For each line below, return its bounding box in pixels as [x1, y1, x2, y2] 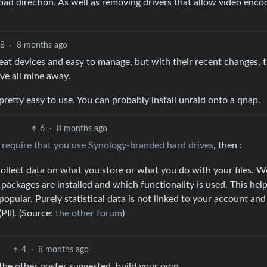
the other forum [55, 208, 122, 218]
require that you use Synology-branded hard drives [2, 141, 213, 151]
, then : [213, 141, 242, 151]
